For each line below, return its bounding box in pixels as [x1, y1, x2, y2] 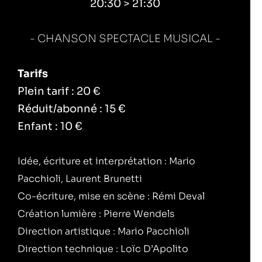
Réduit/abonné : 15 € [18, 102, 126, 116]
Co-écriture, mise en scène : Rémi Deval [18, 190, 205, 203]
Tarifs [18, 67, 48, 81]
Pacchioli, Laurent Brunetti [18, 173, 142, 185]
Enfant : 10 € [18, 120, 82, 133]
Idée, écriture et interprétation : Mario [18, 155, 195, 168]
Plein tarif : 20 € [18, 85, 101, 98]
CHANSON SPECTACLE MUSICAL [37, 32, 215, 46]
